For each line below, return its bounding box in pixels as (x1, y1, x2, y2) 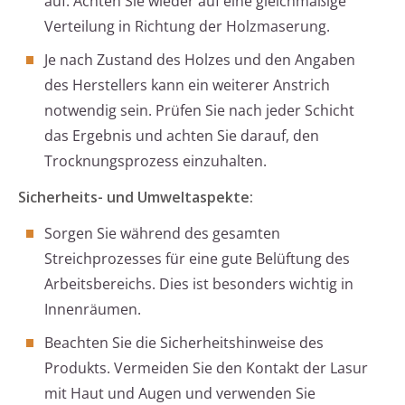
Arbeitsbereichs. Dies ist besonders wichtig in (44, 274, 353, 295)
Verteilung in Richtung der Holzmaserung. (44, 16, 330, 37)
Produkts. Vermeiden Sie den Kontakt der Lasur (44, 358, 368, 379)
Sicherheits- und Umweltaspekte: (18, 187, 253, 208)
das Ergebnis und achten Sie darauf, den (44, 126, 319, 146)
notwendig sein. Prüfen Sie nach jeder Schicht (44, 100, 354, 121)
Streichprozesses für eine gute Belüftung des (44, 249, 350, 269)
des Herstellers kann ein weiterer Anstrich (44, 75, 330, 96)
